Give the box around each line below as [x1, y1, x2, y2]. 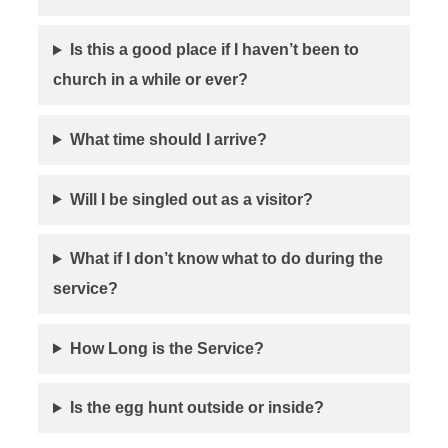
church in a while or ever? [52, 71, 248, 89]
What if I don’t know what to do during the [69, 250, 383, 268]
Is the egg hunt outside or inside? [69, 399, 324, 417]
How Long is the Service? [69, 339, 264, 357]
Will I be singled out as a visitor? [69, 190, 313, 208]
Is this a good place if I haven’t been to [69, 41, 359, 59]
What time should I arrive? [69, 131, 267, 149]
